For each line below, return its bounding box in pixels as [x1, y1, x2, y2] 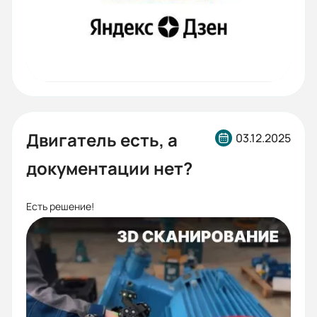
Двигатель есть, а [26, 127, 178, 151]
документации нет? [26, 156, 192, 180]
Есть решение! [26, 199, 94, 213]
